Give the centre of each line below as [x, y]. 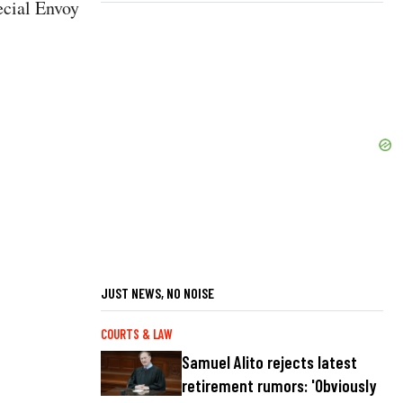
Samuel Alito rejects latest [269, 362]
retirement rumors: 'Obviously [279, 385]
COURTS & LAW [137, 335]
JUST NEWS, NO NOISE [157, 293]
